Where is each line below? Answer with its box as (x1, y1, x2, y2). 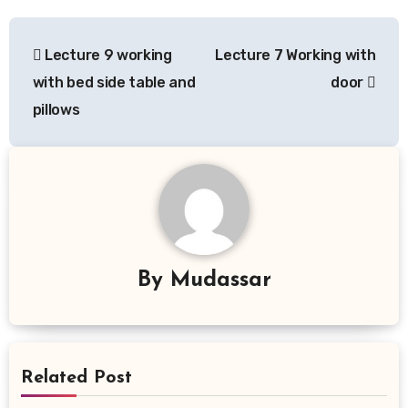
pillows (32, 100, 80, 118)
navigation (7, 56, 155, 87)
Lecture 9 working (41, 46, 172, 64)
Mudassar (169, 270, 271, 291)
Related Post (20, 368, 132, 387)
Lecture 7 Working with (215, 46, 376, 64)
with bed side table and (32, 73, 196, 91)
